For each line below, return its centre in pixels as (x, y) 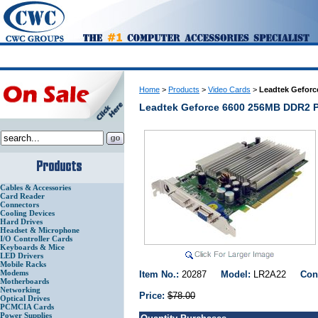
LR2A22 (277, 275)
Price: (152, 296)
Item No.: (160, 275)
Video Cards (229, 89)
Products (184, 89)
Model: (237, 275)
